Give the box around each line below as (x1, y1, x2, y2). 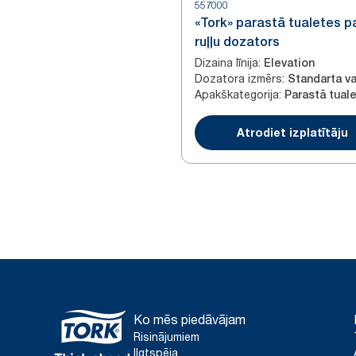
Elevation (264, 56, 315, 69)
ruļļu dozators (195, 34, 280, 49)
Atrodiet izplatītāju (237, 126, 348, 139)
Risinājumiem (133, 330, 199, 343)
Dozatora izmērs (195, 72, 282, 85)
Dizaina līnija (195, 56, 258, 69)
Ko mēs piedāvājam (133, 311, 246, 327)
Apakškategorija (195, 87, 279, 101)
